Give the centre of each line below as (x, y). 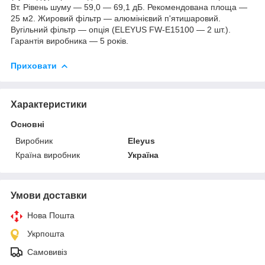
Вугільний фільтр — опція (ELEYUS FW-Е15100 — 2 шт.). (121, 29)
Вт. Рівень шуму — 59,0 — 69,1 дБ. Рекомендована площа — (129, 7)
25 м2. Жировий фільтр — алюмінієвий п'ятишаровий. (116, 18)
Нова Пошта (51, 215)
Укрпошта (46, 233)
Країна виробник (48, 155)
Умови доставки (49, 195)
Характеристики (49, 104)
